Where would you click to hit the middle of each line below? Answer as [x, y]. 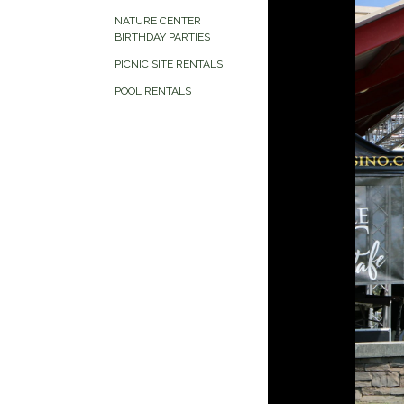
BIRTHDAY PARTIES [162, 37]
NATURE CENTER [158, 21]
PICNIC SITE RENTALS [169, 64]
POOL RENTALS [153, 91]
